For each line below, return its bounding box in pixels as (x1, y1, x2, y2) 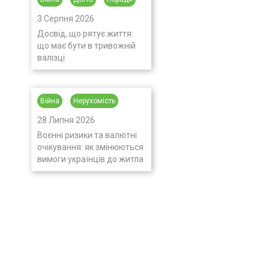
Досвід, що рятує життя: (37, 29, 133, 38)
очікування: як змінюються (37, 142, 144, 152)
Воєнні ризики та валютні (37, 130, 137, 140)
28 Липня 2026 (37, 115, 95, 125)
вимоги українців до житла (37, 154, 144, 164)
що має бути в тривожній (37, 41, 136, 50)
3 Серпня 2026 (37, 14, 94, 23)
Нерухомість (73, 97, 115, 105)
